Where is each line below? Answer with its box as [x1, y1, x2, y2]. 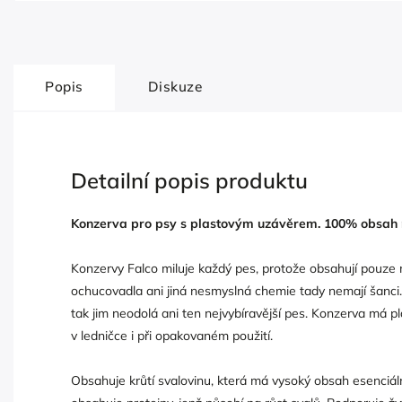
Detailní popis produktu [71, 166, 308, 194]
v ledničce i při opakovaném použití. [71, 328, 273, 345]
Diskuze [147, 77, 202, 95]
